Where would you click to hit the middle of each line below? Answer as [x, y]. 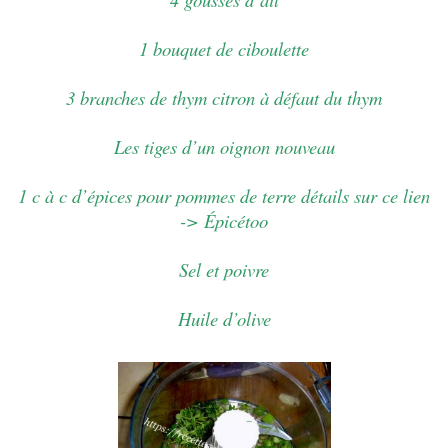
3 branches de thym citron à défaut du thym [224, 98]
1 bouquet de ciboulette [224, 49]
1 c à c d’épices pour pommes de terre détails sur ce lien [224, 196]
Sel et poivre [224, 270]
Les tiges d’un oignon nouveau [224, 147]
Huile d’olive [224, 319]
